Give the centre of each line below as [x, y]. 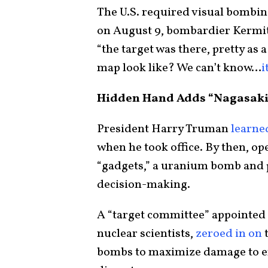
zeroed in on [229, 234]
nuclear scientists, [146, 234]
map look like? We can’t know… [179, 68]
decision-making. [144, 185]
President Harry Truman [164, 130]
